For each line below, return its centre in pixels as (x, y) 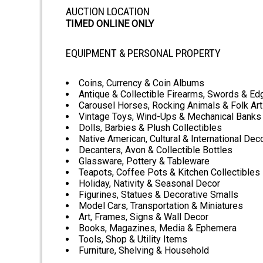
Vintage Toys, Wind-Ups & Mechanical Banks (170, 117)
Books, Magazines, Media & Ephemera (158, 228)
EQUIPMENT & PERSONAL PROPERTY (143, 54)
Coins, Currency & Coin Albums (141, 83)
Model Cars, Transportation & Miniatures (161, 206)
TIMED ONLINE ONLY (110, 24)
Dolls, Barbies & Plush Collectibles (150, 128)
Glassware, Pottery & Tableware (144, 161)
